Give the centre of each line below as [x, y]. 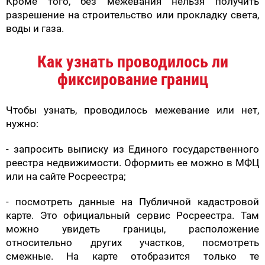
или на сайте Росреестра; [66, 176]
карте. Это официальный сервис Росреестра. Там [132, 215]
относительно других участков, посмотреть [132, 242]
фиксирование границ [132, 79]
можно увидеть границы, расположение [132, 229]
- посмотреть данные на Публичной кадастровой [132, 201]
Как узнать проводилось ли [132, 62]
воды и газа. [35, 28]
